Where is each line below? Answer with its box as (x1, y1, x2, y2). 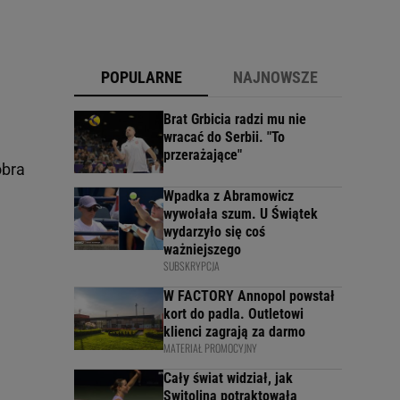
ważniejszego (163, 240, 241, 258)
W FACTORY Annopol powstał (163, 287, 335, 304)
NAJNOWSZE (232, 67, 318, 87)
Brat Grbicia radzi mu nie (163, 110, 306, 128)
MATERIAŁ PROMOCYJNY (163, 339, 257, 355)
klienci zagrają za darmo (163, 322, 305, 340)
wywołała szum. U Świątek (163, 204, 318, 222)
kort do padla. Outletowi (163, 304, 304, 322)
